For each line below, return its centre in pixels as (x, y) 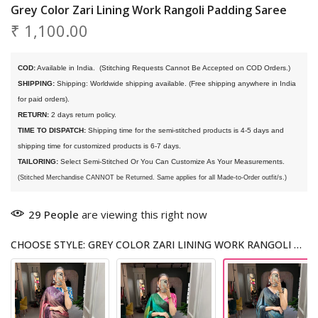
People (61, 215)
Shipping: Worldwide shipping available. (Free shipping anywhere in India (175, 84)
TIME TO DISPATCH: (52, 131)
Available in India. (66, 68)
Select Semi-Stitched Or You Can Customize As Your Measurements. (171, 162)
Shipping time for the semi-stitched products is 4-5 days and (185, 131)
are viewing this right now (143, 215)
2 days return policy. (83, 115)
